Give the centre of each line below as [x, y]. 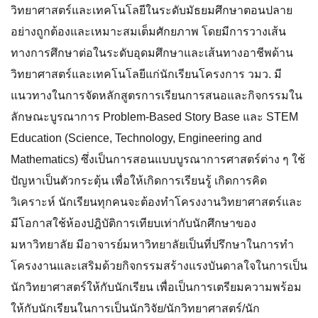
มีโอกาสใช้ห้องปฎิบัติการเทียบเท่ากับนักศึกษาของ [133, 223]
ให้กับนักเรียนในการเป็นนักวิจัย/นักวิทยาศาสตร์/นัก [135, 308]
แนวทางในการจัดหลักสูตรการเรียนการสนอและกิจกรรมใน [157, 95]
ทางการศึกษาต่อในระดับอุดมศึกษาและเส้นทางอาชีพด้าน [152, 53]
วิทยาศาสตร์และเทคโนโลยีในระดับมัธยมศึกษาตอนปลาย [152, 10]
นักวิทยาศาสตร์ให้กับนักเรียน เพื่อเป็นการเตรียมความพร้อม [156, 287]
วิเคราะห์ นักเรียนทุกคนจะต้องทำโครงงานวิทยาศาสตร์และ [157, 202]
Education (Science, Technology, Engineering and [136, 138]
